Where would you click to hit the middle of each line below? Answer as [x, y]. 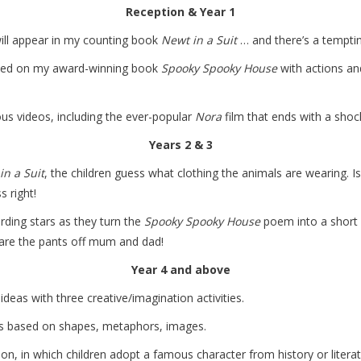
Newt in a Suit [199, 40]
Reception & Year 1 [180, 12]
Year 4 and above [180, 270]
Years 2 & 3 [180, 145]
